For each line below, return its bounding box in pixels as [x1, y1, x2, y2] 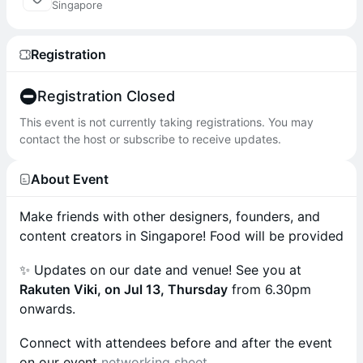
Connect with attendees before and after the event [19, 335, 332, 351]
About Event [31, 170, 109, 187]
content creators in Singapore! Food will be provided [19, 228, 344, 244]
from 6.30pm [228, 281, 311, 297]
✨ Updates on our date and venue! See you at [19, 262, 301, 278]
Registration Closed [37, 88, 175, 105]
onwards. [19, 301, 75, 317]
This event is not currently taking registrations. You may [19, 115, 314, 129]
